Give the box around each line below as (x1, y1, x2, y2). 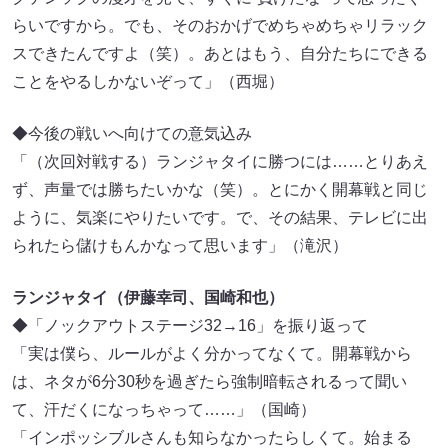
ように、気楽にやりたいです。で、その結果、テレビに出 (12, 209, 428, 227)
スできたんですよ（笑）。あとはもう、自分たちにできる (12, 45, 428, 63)
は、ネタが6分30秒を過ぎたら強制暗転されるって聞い (12, 373, 407, 391)
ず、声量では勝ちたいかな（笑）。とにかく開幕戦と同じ (12, 181, 428, 199)
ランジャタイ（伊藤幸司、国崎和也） (12, 289, 284, 307)
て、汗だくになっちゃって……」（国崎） (12, 401, 316, 419)
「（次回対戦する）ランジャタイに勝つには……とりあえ (12, 153, 428, 171)
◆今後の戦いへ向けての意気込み (12, 125, 252, 143)
